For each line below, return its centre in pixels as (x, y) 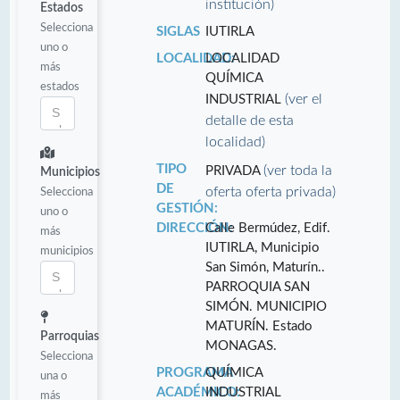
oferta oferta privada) (271, 192)
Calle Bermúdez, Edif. (268, 228)
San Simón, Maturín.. (266, 267)
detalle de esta (250, 120)
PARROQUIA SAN (258, 287)
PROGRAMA (194, 372)
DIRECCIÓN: (194, 228)
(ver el (304, 99)
